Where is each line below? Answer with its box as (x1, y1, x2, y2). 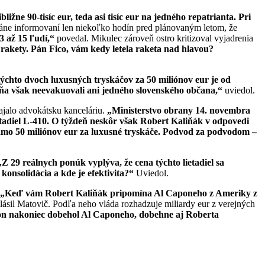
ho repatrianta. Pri (176, 11, 251, 22)
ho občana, (174, 85, 218, 95)
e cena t (128, 157, 159, 167)
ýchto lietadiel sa (159, 157, 224, 167)
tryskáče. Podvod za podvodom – (124, 126, 257, 137)
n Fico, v (41, 43, 76, 54)
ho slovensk (124, 85, 170, 95)
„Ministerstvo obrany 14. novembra (107, 105, 250, 115)
